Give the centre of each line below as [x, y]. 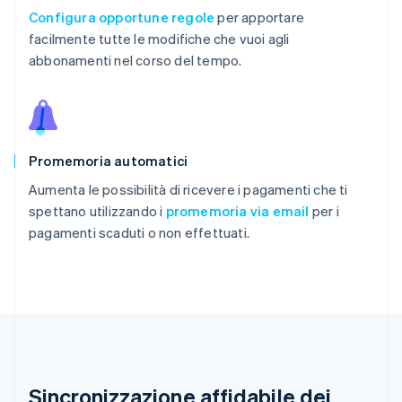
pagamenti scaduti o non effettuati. [139, 232]
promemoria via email [237, 210]
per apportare [260, 17]
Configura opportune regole [122, 17]
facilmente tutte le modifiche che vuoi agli [159, 38]
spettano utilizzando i [97, 210]
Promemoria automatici [109, 160]
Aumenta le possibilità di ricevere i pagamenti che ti [188, 189]
